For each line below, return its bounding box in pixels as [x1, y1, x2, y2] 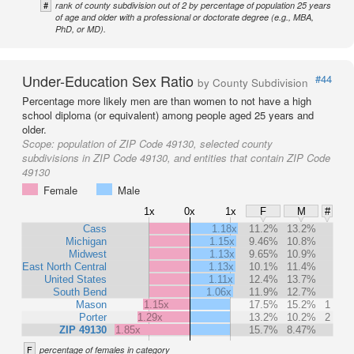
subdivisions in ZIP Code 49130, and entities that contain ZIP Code [22, 150, 330, 166]
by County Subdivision [198, 75, 308, 91]
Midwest [69, 248, 107, 261]
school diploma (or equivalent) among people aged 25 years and [22, 107, 314, 123]
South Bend [53, 286, 107, 299]
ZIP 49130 [59, 324, 107, 337]
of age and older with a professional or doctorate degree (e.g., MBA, [55, 11, 314, 24]
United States [44, 273, 107, 286]
